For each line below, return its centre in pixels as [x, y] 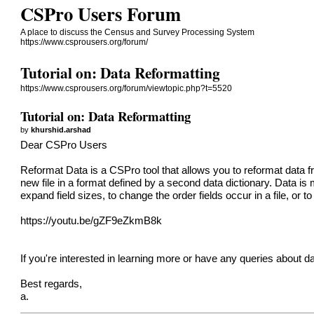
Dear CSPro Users [64, 145]
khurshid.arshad [61, 129]
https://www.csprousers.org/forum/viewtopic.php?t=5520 [127, 89]
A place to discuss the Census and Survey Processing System [138, 32]
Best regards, [52, 284]
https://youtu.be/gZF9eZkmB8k [91, 220]
